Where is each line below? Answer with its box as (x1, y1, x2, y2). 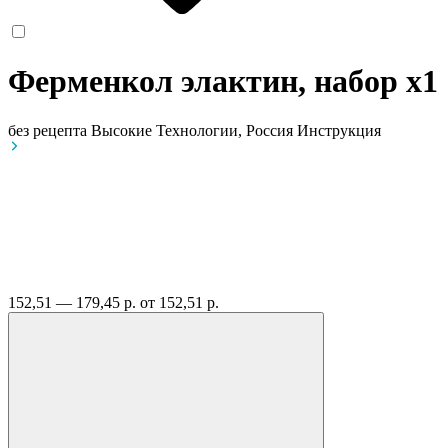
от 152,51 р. (140, 293, 219, 311)
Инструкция (297, 121, 381, 139)
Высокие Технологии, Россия (91, 121, 297, 139)
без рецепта (8, 121, 87, 139)
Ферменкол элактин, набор (8, 63, 406, 100)
